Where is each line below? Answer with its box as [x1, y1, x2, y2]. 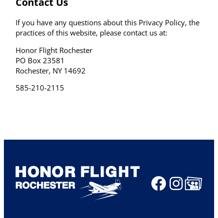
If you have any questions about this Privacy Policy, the [16, 18, 200, 27]
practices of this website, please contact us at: [16, 28, 167, 37]
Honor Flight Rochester [16, 45, 92, 55]
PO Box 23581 [16, 55, 65, 65]
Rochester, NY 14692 [16, 65, 86, 75]
